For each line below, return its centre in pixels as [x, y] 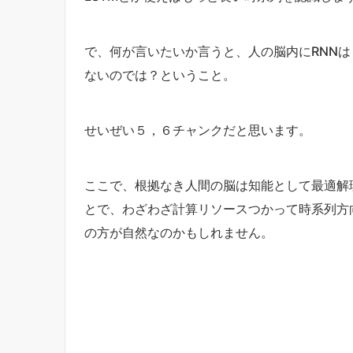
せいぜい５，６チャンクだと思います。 [198, 130]
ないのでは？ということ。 [160, 74]
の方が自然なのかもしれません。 [179, 232]
